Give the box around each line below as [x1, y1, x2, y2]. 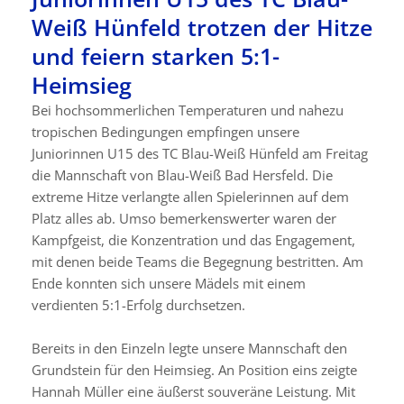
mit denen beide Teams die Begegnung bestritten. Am [31, 252, 363, 271]
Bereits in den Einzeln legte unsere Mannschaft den [31, 339, 347, 358]
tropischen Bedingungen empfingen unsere [31, 123, 299, 142]
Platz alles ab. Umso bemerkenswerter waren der [31, 209, 336, 228]
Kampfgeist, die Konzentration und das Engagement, [31, 231, 355, 250]
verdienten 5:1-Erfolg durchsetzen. [31, 296, 245, 315]
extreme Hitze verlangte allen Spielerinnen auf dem [31, 188, 349, 207]
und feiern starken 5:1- [31, 41, 280, 72]
